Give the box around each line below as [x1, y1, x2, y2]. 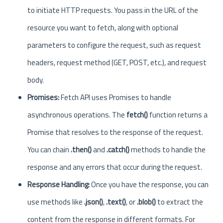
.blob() [137, 196, 156, 208]
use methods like [27, 196, 84, 208]
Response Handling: [27, 179, 90, 190]
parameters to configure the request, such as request [27, 39, 201, 51]
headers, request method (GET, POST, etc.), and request [27, 57, 207, 68]
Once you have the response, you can [90, 179, 209, 190]
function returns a [148, 109, 208, 120]
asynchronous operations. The [27, 109, 126, 120]
